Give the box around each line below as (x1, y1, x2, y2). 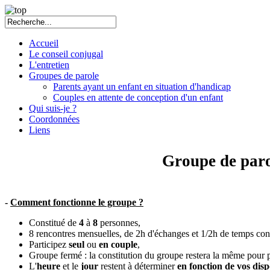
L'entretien (29, 60, 69, 70)
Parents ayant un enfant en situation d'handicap (53, 81, 231, 92)
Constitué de (29, 218, 79, 228)
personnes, (98, 218, 140, 228)
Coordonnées (29, 114, 80, 124)
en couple (99, 239, 137, 250)
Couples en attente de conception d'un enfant (53, 92, 223, 102)
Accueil (29, 38, 58, 48)
